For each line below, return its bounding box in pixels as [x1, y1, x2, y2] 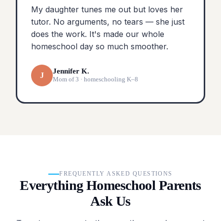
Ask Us [90, 193, 131, 209]
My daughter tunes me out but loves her [31, 4, 183, 14]
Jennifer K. [53, 67, 89, 75]
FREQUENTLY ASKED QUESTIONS [59, 170, 173, 178]
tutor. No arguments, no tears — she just [31, 16, 184, 27]
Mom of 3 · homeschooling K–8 [53, 75, 138, 83]
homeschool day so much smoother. [31, 41, 168, 51]
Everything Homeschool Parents [20, 178, 201, 193]
